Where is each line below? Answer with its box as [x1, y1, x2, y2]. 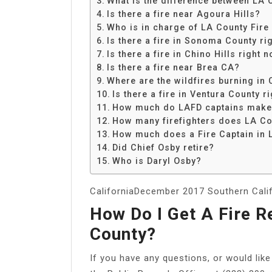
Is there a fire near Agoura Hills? [106, 8, 260, 19]
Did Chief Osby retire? [112, 142, 214, 152]
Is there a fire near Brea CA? [106, 62, 240, 72]
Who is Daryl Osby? [112, 155, 202, 166]
